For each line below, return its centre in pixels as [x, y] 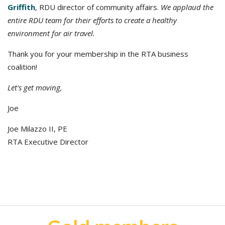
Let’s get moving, [35, 87]
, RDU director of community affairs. [98, 7]
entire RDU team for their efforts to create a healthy [92, 20]
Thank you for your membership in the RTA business [98, 54]
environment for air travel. [53, 33]
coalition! [22, 67]
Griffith [21, 7]
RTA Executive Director [48, 142]
